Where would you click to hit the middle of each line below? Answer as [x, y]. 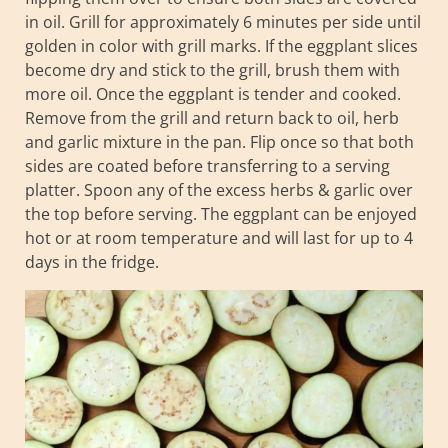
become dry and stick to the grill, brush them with [212, 69]
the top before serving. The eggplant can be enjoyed [221, 213]
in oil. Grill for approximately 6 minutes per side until [223, 21]
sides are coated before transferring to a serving [207, 165]
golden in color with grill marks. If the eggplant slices [221, 45]
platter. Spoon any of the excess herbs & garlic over [219, 189]
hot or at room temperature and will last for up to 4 [219, 237]
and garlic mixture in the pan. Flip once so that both [219, 141]
